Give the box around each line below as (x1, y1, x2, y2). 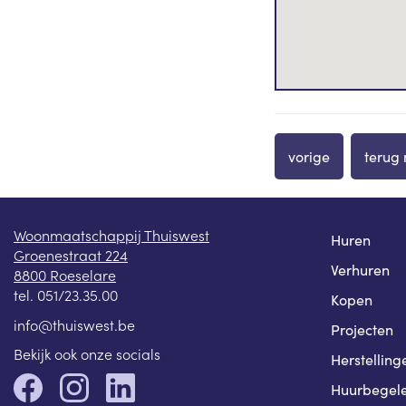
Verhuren (331, 260, 390, 280)
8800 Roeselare (14, 265, 116, 285)
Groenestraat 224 (14, 245, 128, 266)
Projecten (331, 320, 393, 340)
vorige (288, 147, 331, 167)
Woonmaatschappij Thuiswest (14, 225, 209, 246)
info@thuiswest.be (14, 314, 135, 334)
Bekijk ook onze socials (14, 343, 160, 364)
